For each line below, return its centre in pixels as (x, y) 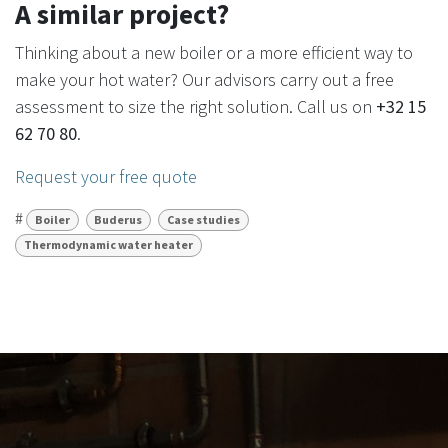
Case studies (203, 220)
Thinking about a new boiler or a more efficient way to (214, 53)
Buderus (118, 220)
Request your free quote (106, 177)
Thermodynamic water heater (108, 245)
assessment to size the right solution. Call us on (195, 107)
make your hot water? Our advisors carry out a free (204, 80)
